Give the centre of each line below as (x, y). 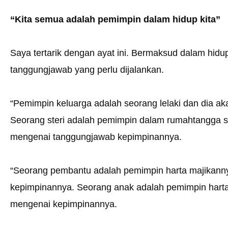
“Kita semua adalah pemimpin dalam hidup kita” (115, 20)
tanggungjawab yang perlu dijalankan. (87, 70)
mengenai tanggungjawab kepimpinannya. (96, 137)
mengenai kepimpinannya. (64, 204)
